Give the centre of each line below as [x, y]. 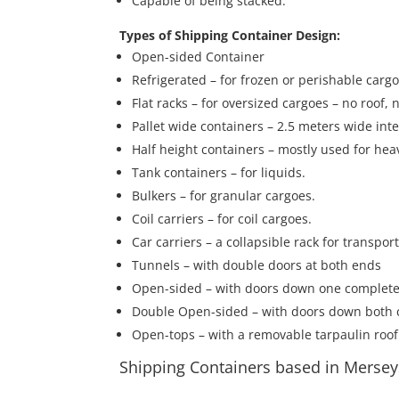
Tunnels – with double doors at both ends [257, 265]
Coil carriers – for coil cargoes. [222, 219]
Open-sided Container [199, 57]
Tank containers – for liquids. [219, 173]
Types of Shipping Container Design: [230, 36]
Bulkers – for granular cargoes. [224, 196]
